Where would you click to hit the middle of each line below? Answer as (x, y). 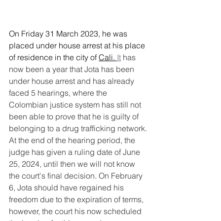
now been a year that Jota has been (73, 69)
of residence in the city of (54, 57)
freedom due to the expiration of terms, (77, 199)
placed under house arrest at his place (78, 45)
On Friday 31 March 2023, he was (69, 33)
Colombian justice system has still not (76, 104)
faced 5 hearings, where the (59, 92)
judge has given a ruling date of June (75, 152)
